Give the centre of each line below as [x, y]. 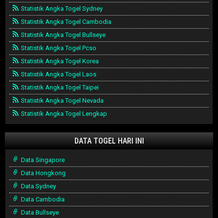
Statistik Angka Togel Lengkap [63, 114]
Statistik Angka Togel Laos [58, 74]
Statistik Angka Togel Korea [59, 61]
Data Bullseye [39, 213]
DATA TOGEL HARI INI [109, 141]
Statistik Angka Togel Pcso [58, 48]
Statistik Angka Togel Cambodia [65, 22]
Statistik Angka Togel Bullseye [63, 35]
